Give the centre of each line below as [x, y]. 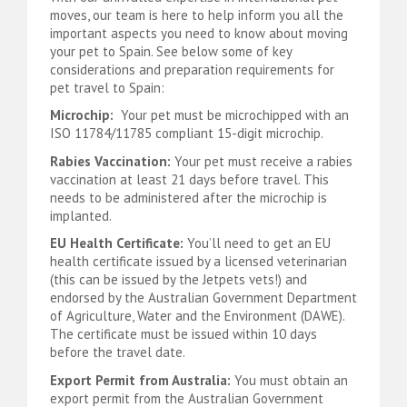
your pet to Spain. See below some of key [171, 51]
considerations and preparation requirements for [192, 69]
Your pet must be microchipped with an [233, 115]
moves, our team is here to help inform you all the [197, 15]
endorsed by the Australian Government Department [203, 298]
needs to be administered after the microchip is [189, 197]
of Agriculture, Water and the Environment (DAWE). [197, 316]
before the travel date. [118, 352]
